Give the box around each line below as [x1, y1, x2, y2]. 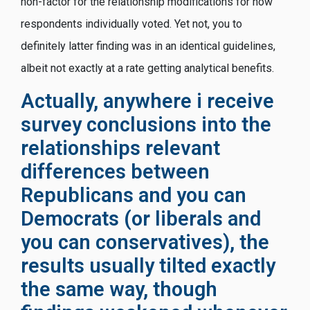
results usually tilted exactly [21, 253, 275, 277]
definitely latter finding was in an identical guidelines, [21, 39, 275, 53]
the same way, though [21, 277, 217, 301]
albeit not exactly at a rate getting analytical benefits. [21, 61, 274, 75]
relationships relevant [21, 136, 220, 160]
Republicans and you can [21, 183, 246, 207]
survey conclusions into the [21, 112, 271, 136]
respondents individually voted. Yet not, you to [21, 17, 242, 30]
